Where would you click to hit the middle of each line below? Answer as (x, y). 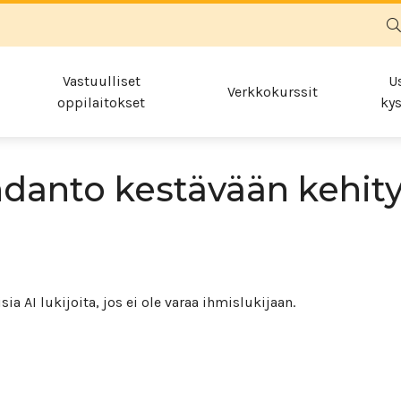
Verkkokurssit (273, 91)
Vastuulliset (101, 81)
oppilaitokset (102, 102)
